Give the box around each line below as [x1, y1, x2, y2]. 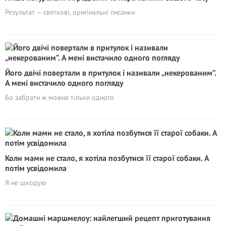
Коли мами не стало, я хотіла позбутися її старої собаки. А [5, 153, 209, 163]
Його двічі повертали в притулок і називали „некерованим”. [5, 68, 216, 78]
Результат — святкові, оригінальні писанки [5, 8, 135, 17]
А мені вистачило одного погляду [5, 78, 123, 88]
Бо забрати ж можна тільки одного [5, 93, 114, 102]
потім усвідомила [5, 163, 67, 173]
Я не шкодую [5, 178, 46, 187]
